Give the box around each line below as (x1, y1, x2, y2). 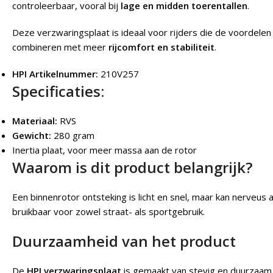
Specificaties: (12, 80, 104, 101)
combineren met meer (12, 40, 108, 53)
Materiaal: (12, 114, 57, 127)
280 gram (51, 129, 94, 141)
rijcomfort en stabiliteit (108, 40, 214, 53)
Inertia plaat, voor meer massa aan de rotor (12, 143, 197, 156)
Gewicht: (12, 129, 51, 141)
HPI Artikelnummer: (12, 67, 101, 80)
